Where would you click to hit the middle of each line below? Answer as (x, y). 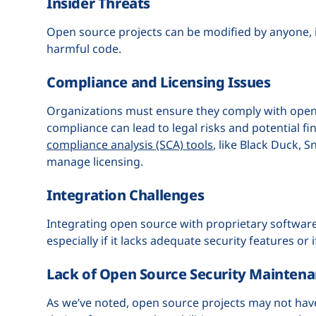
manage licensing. (96, 161)
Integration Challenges (126, 195)
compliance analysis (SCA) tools (130, 144)
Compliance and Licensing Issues (159, 82)
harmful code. (84, 48)
